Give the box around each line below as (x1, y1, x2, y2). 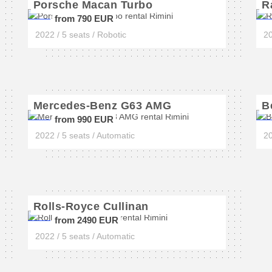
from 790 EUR (54, 13, 114, 24)
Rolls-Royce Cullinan (33, 200, 149, 212)
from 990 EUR (54, 114, 114, 124)
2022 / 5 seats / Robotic (35, 30, 126, 39)
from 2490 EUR (54, 215, 118, 225)
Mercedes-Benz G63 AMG (33, 100, 172, 112)
